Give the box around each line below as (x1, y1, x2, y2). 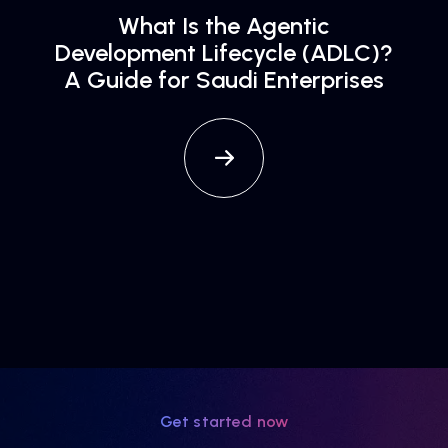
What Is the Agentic (118, 11, 330, 40)
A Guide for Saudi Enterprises (64, 65, 384, 94)
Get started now (159, 412, 289, 431)
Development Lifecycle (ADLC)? (55, 38, 393, 67)
